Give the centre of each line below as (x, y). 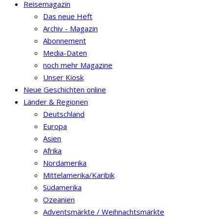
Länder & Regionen (56, 101)
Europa (55, 126)
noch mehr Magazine (78, 65)
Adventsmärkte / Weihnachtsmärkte (104, 211)
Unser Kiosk (63, 77)
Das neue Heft (68, 16)
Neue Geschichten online (65, 89)
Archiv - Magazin (70, 28)
